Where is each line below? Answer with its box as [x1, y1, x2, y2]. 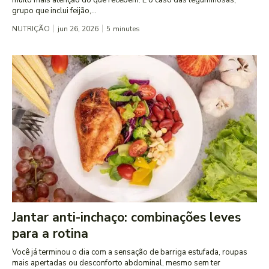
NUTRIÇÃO [12, 23, 50, 34]
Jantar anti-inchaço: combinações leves [12, 208, 241, 226]
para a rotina [12, 225, 88, 242]
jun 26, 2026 [58, 23, 98, 34]
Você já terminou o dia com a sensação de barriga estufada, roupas [12, 246, 247, 258]
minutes [113, 23, 140, 34]
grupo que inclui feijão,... [12, 5, 97, 16]
